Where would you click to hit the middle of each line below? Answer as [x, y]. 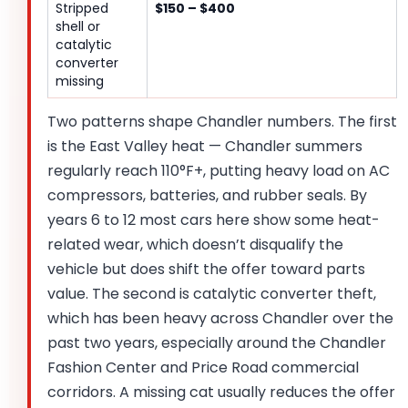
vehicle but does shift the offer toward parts [206, 270]
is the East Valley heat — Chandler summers [205, 147]
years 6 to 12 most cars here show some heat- [214, 220]
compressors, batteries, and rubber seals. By [207, 196]
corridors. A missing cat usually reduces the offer [221, 393]
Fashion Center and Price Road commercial [203, 368]
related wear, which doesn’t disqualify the [195, 245]
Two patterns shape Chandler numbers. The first [222, 122]
